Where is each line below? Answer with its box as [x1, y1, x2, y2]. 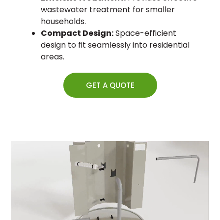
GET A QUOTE [85, 80, 135, 91]
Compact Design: [40, 27, 113, 39]
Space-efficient [113, 27, 176, 39]
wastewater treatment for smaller [40, 4, 175, 16]
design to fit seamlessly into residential [40, 39, 190, 51]
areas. [40, 51, 64, 63]
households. [40, 16, 86, 27]
